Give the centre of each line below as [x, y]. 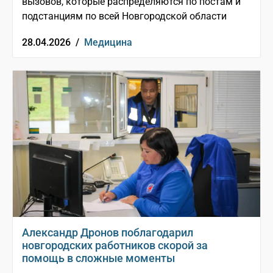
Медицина [108, 43]
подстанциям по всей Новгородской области [124, 16]
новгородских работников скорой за [115, 246]
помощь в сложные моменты [98, 258]
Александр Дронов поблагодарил [108, 233]
